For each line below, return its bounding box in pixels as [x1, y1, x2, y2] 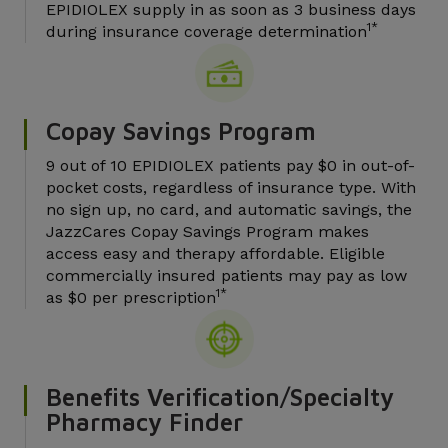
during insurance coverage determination [46, 21, 367, 41]
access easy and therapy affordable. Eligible [46, 243, 385, 263]
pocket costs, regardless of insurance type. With [46, 177, 416, 197]
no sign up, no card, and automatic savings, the [46, 199, 412, 219]
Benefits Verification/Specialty [46, 382, 394, 411]
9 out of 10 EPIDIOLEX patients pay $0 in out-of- [46, 155, 415, 175]
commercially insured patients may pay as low [46, 265, 407, 285]
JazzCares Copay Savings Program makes [46, 221, 369, 241]
